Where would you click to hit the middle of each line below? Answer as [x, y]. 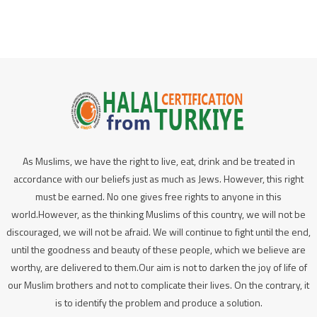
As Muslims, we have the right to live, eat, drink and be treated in [158, 161]
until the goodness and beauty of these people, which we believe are [158, 249]
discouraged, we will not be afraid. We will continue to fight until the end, [158, 231]
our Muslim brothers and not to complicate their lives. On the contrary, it [158, 284]
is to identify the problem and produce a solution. [158, 302]
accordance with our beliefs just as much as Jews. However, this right [158, 178]
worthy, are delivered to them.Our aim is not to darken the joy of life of [158, 267]
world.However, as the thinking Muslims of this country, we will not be [158, 214]
